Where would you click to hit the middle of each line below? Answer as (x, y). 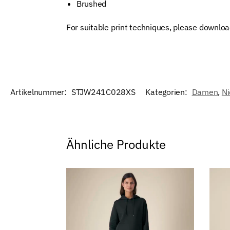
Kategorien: (167, 92)
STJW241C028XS (103, 92)
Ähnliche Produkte (116, 144)
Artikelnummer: (40, 92)
